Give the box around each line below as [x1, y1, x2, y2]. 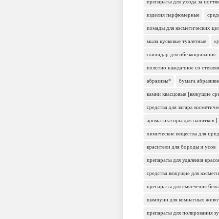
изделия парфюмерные [147, 10, 199, 18]
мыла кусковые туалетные [147, 37, 206, 44]
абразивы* [147, 76, 171, 84]
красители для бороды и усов [147, 142, 216, 150]
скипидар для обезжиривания [147, 50, 216, 58]
